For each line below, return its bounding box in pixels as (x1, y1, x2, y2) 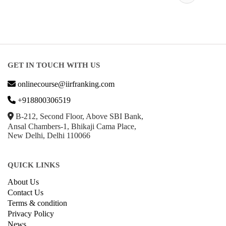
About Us (8, 191, 39, 200)
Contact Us (8, 201, 43, 210)
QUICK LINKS (8, 174, 60, 183)
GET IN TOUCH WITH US (8, 74, 100, 83)
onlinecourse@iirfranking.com (18, 93, 115, 102)
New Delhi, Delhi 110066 (8, 144, 90, 153)
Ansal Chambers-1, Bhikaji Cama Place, (8, 135, 136, 144)
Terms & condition (8, 212, 67, 221)
